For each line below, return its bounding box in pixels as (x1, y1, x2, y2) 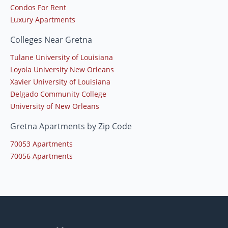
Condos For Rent (10, 3, 66, 13)
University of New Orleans (10, 101, 99, 111)
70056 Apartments (10, 151, 73, 161)
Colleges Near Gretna (10, 34, 92, 46)
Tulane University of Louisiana (10, 52, 113, 63)
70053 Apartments (10, 139, 73, 149)
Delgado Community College (10, 89, 106, 99)
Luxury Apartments (10, 15, 75, 25)
